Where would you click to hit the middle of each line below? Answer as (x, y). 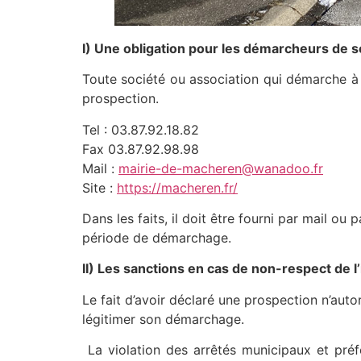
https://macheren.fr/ (177, 187)
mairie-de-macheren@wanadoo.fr (221, 168)
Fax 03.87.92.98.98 (141, 149)
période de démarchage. (157, 237)
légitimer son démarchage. (163, 319)
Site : (100, 187)
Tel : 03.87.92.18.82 (141, 129)
